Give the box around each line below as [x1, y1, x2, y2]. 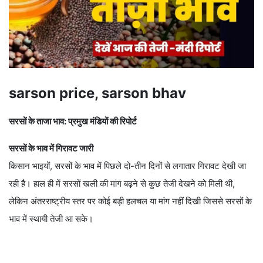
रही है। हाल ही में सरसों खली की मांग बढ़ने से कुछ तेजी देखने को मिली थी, [9, 178, 235, 190]
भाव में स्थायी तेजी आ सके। [9, 213, 93, 225]
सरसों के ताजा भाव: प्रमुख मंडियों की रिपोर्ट [9, 116, 137, 127]
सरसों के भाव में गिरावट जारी [9, 143, 93, 154]
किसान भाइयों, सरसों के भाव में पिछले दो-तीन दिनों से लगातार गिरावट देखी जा [9, 160, 246, 172]
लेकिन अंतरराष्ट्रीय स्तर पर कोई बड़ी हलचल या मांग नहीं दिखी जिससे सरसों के [9, 195, 252, 207]
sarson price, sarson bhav [9, 85, 186, 102]
